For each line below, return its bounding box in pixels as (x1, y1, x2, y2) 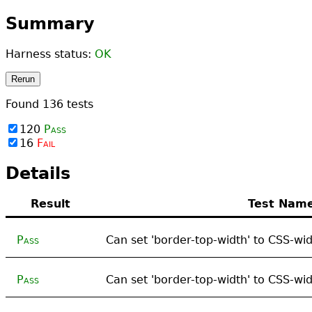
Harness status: (6, 47, 95, 61)
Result (30, 196, 70, 210)
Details (6, 163, 70, 183)
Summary (6, 13, 95, 33)
